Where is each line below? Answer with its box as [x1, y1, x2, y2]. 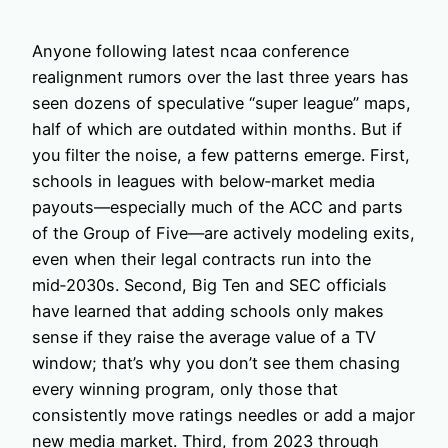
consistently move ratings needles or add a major [32, 404, 415, 425]
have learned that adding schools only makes [32, 300, 384, 321]
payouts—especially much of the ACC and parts [32, 196, 403, 217]
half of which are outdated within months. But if [32, 118, 402, 139]
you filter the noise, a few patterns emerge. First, [32, 144, 410, 165]
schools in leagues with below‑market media [32, 170, 375, 191]
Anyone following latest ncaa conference [32, 40, 349, 61]
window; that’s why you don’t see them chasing [32, 352, 400, 373]
